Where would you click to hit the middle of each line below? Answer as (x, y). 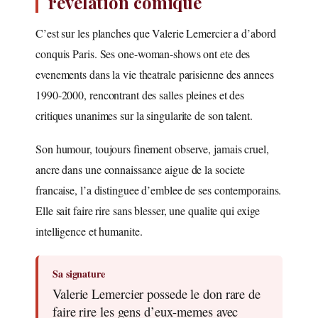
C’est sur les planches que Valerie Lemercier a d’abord (156, 33)
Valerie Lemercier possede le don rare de (157, 293)
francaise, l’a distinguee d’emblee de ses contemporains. (159, 190)
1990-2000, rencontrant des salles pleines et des (140, 94)
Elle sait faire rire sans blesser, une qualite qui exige (148, 210)
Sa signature (79, 273)
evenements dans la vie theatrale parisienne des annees (155, 74)
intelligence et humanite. (89, 231)
